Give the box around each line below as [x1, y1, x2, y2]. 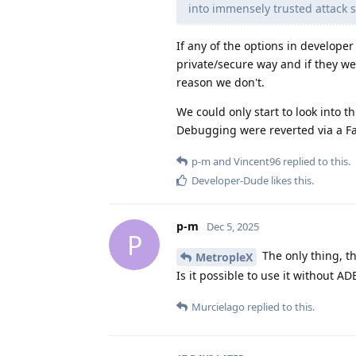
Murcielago [192, 300, 245, 315]
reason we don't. [176, 75, 265, 91]
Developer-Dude [192, 173, 269, 188]
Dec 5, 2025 [207, 219, 259, 234]
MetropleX [195, 250, 253, 265]
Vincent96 [234, 154, 281, 169]
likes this [269, 173, 311, 188]
